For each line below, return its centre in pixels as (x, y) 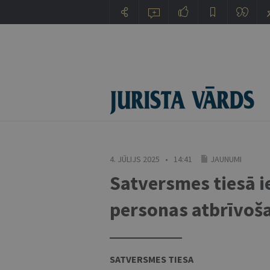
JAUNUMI (226, 159)
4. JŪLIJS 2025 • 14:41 (151, 159)
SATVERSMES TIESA (152, 259)
